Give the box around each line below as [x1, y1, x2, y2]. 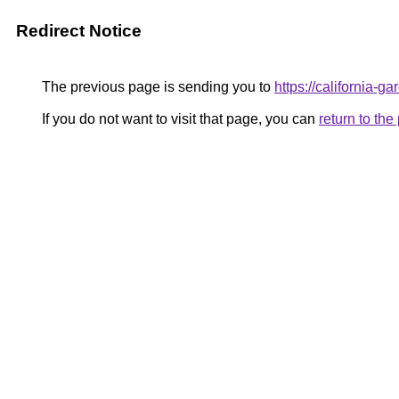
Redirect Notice [16, 21, 142, 40]
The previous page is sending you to [38, 79, 274, 94]
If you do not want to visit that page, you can [38, 111, 319, 126]
